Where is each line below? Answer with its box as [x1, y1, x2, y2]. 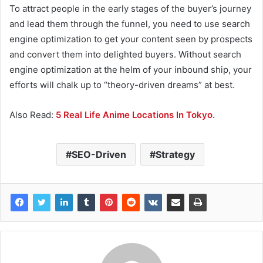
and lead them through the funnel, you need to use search [9, 18, 250, 30]
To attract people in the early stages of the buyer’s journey [9, 3, 251, 15]
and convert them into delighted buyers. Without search [9, 49, 241, 60]
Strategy [155, 149, 195, 161]
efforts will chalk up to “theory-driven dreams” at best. [9, 79, 235, 91]
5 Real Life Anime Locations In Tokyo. [56, 109, 215, 121]
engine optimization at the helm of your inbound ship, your [9, 64, 252, 76]
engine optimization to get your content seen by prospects [9, 33, 252, 45]
